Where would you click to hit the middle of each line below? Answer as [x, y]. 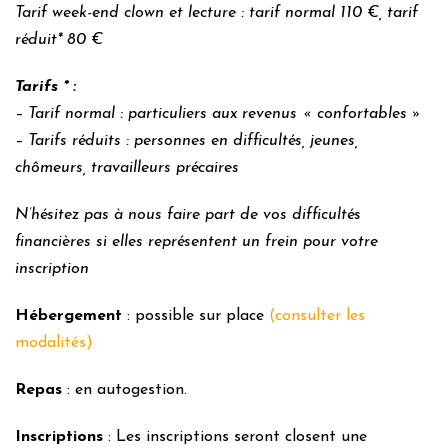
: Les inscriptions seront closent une [235, 437]
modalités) [54, 343]
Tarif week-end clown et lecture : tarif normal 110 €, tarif [216, 13]
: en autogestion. [124, 390]
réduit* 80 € [59, 40]
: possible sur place [195, 316]
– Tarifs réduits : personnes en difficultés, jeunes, [186, 141]
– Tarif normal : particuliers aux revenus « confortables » [218, 114]
